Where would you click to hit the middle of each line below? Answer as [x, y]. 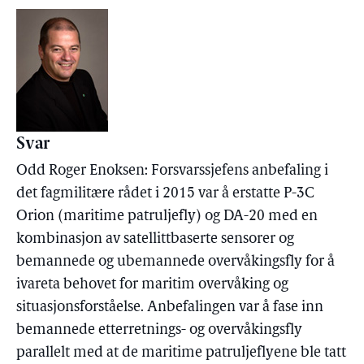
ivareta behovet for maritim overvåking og [152, 285]
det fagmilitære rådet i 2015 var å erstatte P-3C [165, 194]
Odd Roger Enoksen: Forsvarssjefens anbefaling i [172, 171]
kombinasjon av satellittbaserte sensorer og [155, 239]
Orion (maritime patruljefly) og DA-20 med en [167, 217]
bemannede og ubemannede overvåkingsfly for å [175, 262]
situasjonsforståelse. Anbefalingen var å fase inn [170, 308]
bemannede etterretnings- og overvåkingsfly [159, 330]
